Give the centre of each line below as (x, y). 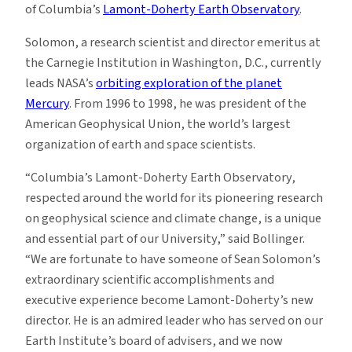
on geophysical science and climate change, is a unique (173, 219)
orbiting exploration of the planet (189, 83)
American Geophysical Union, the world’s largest (158, 124)
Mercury (47, 103)
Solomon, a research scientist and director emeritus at (173, 42)
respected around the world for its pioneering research (174, 198)
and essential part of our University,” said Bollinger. (165, 239)
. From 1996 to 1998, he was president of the (188, 103)
